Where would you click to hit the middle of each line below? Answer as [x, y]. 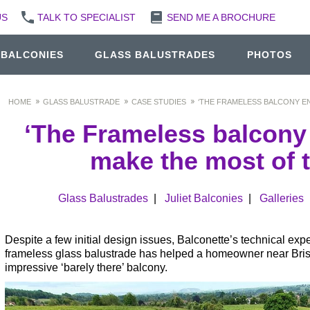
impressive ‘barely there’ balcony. [86, 267]
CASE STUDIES [158, 102]
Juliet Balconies [203, 198]
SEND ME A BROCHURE [221, 17]
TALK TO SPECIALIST [86, 17]
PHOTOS [269, 55]
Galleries [281, 198]
